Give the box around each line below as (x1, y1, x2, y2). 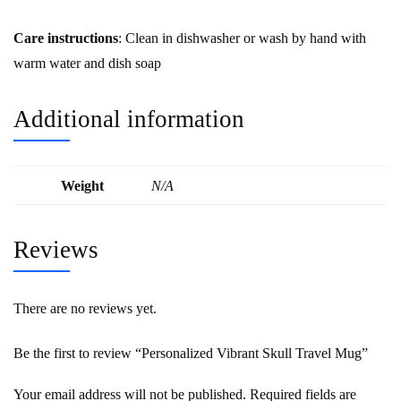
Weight (61, 177, 104, 193)
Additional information (13, 105, 244, 132)
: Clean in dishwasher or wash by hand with (118, 30, 366, 46)
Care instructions (13, 30, 118, 46)
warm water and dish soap (13, 55, 161, 71)
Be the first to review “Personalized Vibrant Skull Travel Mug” (13, 345, 368, 361)
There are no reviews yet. (13, 300, 157, 316)
